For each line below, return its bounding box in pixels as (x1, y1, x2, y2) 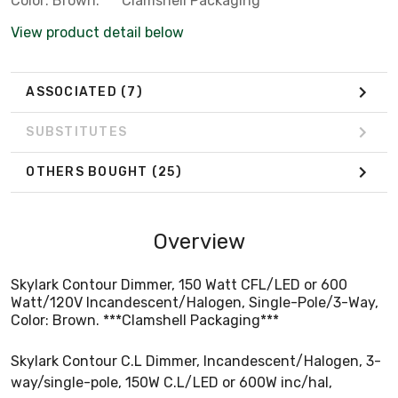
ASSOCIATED (26, 84, 121, 100)
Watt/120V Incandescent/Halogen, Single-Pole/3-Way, (11, 293, 378, 311)
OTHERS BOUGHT (26, 164, 152, 180)
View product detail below (11, 23, 184, 41)
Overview (153, 228, 245, 254)
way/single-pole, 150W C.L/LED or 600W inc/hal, (11, 373, 332, 391)
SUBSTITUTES (26, 124, 127, 140)
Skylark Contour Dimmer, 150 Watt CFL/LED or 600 (11, 275, 347, 293)
